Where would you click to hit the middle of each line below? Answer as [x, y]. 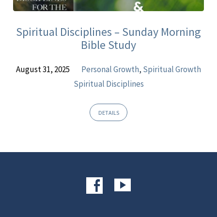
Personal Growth [110, 69]
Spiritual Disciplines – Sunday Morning [108, 32]
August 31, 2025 [43, 69]
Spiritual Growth [172, 69]
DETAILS [108, 112]
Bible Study [108, 45]
